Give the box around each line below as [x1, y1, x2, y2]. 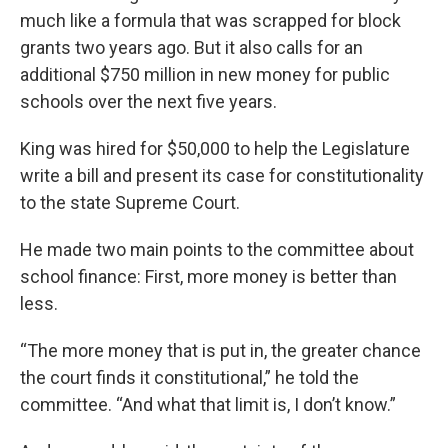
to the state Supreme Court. [20, 191, 240, 213]
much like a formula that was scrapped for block [20, 9, 401, 31]
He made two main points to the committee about [20, 238, 414, 260]
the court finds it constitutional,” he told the [20, 366, 359, 388]
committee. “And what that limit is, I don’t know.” [20, 393, 396, 415]
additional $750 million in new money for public [20, 63, 390, 85]
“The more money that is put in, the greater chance [20, 339, 421, 361]
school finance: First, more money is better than [20, 265, 397, 287]
